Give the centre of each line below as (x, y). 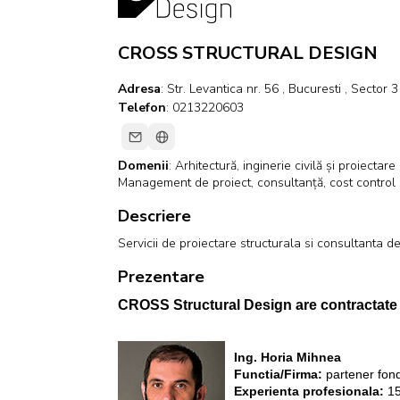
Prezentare (161, 277)
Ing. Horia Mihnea (287, 358)
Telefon (142, 108)
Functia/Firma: (280, 375)
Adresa (139, 89)
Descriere (154, 217)
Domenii (143, 166)
